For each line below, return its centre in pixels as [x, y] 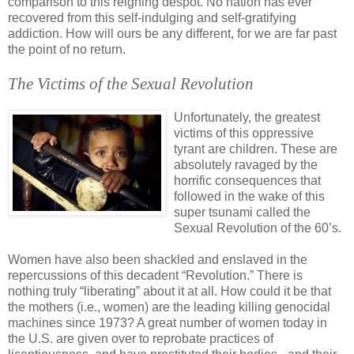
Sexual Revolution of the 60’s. [258, 228]
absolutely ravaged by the [246, 164]
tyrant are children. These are [256, 149]
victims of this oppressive [244, 133]
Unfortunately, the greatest [247, 117]
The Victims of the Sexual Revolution [131, 83]
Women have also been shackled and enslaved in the [158, 259]
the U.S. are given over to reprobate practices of [141, 338]
